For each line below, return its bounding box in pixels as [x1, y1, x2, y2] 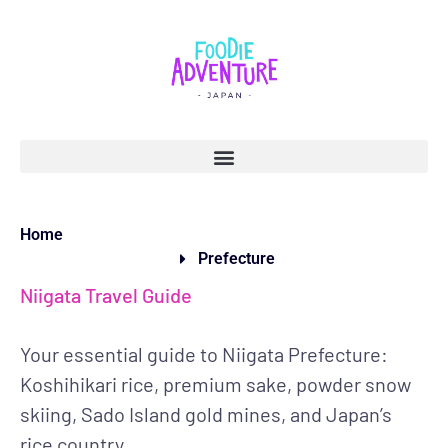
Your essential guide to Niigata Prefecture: [20, 342, 388, 366]
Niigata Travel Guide [20, 283, 192, 307]
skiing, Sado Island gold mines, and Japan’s [20, 402, 392, 426]
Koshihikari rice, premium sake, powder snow [20, 372, 411, 396]
